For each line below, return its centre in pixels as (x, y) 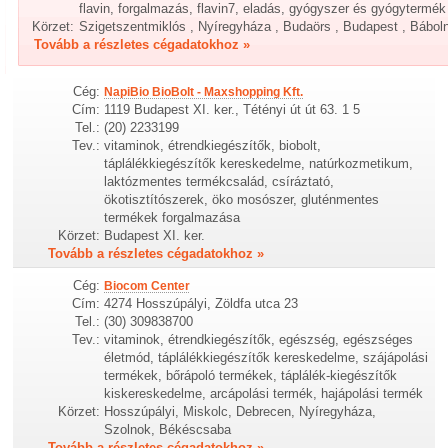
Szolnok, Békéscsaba (168, 429)
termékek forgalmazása (172, 217)
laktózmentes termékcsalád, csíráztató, (219, 181)
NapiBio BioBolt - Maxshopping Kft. (204, 91)
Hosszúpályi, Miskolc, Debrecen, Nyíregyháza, (240, 411)
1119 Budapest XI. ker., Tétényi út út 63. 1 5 (232, 109)
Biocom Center (147, 285)
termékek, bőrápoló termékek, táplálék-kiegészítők (251, 375)
